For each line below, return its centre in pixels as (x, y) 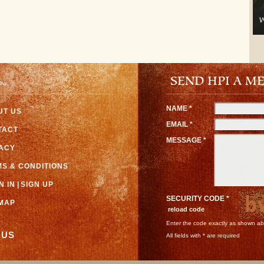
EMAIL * (179, 124)
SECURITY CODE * (199, 198)
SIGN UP (37, 184)
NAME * (179, 108)
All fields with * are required (203, 235)
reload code (186, 209)
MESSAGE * (186, 140)
